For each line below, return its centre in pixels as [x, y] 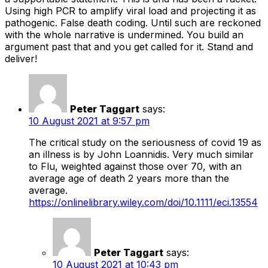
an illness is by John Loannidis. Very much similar [141, 155]
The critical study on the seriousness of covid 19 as [145, 143]
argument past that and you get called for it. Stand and [129, 47]
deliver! [21, 59]
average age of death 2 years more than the [129, 179]
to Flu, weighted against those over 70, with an [135, 167]
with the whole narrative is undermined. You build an [124, 35]
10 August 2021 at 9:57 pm [89, 121]
